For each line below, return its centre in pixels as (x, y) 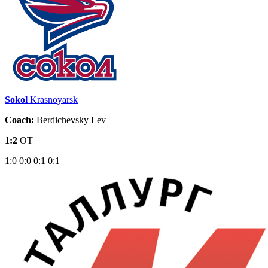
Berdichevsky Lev (70, 120)
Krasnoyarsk (54, 99)
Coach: (19, 120)
